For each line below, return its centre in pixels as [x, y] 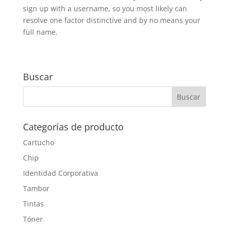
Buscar [38, 77]
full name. [40, 32]
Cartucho [38, 142]
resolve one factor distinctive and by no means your [111, 20]
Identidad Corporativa [60, 173]
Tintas [33, 204]
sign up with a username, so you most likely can [105, 8]
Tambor [36, 188]
